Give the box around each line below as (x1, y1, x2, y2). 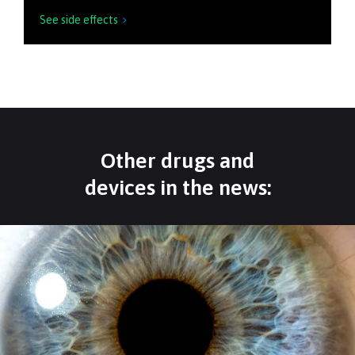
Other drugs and (101, 148, 254, 173)
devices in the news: (84, 175, 271, 200)
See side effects (40, 13, 118, 26)
